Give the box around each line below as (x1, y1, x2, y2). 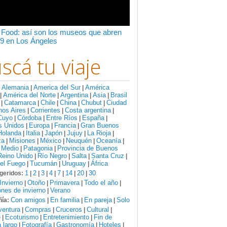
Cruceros (56, 206, 82, 213)
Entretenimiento (43, 213, 89, 221)
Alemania (2, 84, 29, 91)
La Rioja (87, 129, 111, 137)
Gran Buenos (81, 122, 119, 129)
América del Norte (3, 91, 56, 99)
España (82, 114, 104, 122)
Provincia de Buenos (57, 144, 118, 152)
